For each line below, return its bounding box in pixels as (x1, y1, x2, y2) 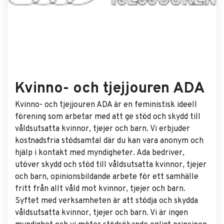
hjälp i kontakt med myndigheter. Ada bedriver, (15, 148, 184, 158)
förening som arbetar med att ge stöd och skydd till (15, 112, 200, 122)
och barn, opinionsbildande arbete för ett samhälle (15, 172, 198, 182)
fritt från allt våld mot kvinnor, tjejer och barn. (15, 184, 185, 194)
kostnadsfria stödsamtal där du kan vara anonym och (15, 136, 203, 146)
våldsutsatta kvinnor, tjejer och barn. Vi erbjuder (15, 124, 190, 134)
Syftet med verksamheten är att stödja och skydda (15, 196, 198, 206)
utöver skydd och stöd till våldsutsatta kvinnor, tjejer (15, 160, 206, 170)
